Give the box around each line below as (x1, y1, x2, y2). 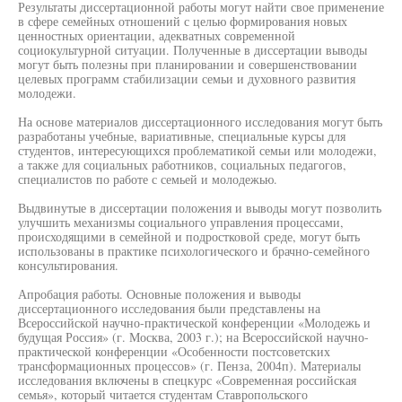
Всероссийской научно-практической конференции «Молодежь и (18, 314, 371, 331)
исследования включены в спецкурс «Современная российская (18, 371, 356, 389)
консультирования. (18, 257, 118, 274)
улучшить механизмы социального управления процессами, (18, 214, 344, 231)
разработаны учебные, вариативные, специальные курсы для (18, 127, 345, 144)
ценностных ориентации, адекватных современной (18, 27, 295, 44)
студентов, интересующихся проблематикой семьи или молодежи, (18, 142, 377, 159)
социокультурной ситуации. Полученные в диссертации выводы (18, 41, 367, 58)
